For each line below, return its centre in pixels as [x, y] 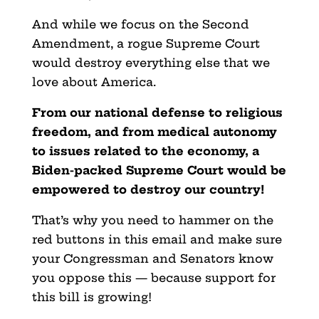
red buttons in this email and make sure [157, 239]
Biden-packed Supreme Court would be [159, 170]
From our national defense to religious [157, 112]
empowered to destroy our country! [148, 189]
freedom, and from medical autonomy [154, 131]
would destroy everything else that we [151, 62]
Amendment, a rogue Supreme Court [146, 43]
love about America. [94, 82]
